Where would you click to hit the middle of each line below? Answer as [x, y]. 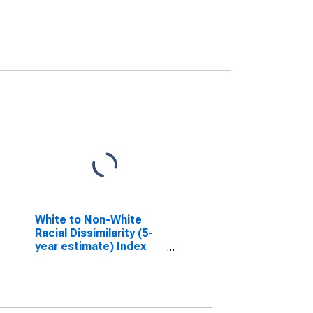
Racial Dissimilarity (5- [94, 233]
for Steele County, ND [93, 260]
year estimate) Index [90, 246]
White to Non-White [88, 220]
